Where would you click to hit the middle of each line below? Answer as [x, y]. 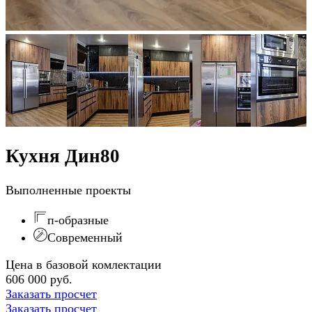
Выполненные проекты [68, 190]
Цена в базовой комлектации [84, 264]
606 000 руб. [39, 279]
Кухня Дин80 [63, 156]
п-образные [78, 220]
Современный [85, 237]
